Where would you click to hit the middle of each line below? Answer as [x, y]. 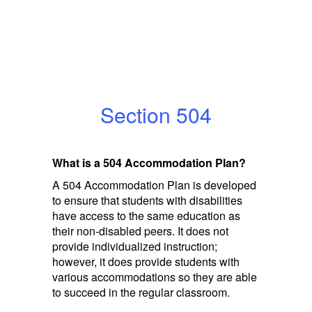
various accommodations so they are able [155, 277]
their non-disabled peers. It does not [140, 231]
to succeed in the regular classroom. [141, 292]
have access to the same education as [146, 216]
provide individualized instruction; [135, 246]
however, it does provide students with [146, 262]
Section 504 [156, 115]
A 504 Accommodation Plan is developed [154, 185]
